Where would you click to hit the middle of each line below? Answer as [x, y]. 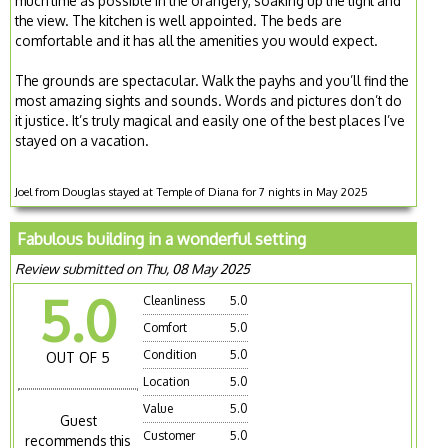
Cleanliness [174, 300]
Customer [169, 435]
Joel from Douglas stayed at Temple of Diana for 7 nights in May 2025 [192, 191]
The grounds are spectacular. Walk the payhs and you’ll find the [212, 80]
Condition [170, 354]
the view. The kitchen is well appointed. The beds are [179, 20]
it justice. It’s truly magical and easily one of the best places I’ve [210, 120]
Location [167, 381]
